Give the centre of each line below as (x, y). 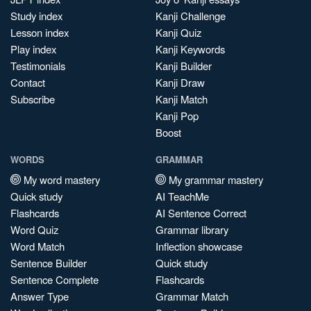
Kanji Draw (180, 83)
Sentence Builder (49, 263)
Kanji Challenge (191, 16)
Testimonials (38, 66)
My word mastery (60, 180)
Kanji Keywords (190, 49)
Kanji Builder (184, 66)
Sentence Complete (54, 280)
